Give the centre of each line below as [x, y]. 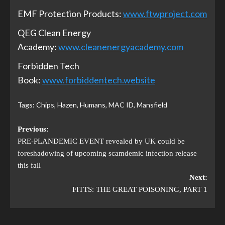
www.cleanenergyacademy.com [121, 46]
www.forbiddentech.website [99, 80]
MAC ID [121, 104]
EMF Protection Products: [70, 13]
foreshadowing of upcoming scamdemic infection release [107, 153]
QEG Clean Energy [54, 32]
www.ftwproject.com [165, 13]
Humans [93, 104]
